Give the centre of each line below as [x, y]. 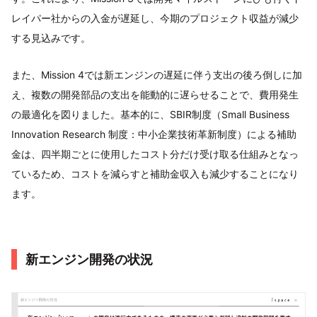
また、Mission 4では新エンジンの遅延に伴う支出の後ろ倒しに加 [157, 75]
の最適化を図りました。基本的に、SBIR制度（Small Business [150, 114]
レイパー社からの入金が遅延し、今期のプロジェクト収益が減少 [155, 18]
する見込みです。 [51, 38]
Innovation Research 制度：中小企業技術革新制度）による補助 [154, 134]
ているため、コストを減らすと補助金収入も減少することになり [155, 174]
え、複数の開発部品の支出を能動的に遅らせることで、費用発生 [155, 94]
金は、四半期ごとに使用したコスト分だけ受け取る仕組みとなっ [155, 154]
